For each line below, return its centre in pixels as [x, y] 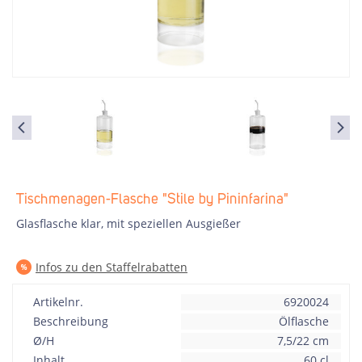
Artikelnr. [58, 302]
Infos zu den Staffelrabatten [112, 267]
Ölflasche [304, 321]
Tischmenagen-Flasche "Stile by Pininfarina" [152, 200]
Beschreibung [71, 321]
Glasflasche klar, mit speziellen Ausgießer [128, 223]
